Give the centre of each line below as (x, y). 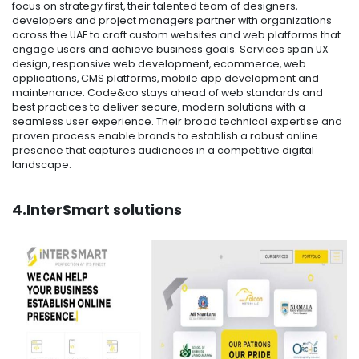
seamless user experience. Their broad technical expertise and (177, 122)
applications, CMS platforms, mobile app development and (165, 79)
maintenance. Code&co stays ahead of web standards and (167, 93)
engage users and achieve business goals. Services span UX (170, 50)
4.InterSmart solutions (97, 210)
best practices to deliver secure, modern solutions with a (159, 107)
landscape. (42, 165)
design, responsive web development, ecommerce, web (159, 64)
